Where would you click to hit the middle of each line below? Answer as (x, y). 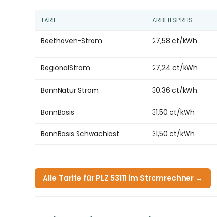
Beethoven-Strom (71, 40)
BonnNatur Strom (70, 90)
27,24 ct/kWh (175, 68)
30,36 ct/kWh (175, 90)
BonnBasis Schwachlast (80, 133)
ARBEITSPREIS (172, 20)
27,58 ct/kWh (175, 40)
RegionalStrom (65, 68)
